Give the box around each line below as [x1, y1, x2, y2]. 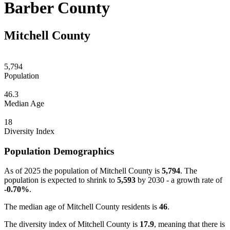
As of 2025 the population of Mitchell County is [4, 166, 162, 176]
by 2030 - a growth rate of [136, 176, 222, 185]
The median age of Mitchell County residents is [4, 202, 159, 212]
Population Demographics [4, 145, 114, 157]
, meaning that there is [154, 220, 225, 229]
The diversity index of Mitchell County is [4, 220, 140, 229]
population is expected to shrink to [4, 176, 117, 185]
